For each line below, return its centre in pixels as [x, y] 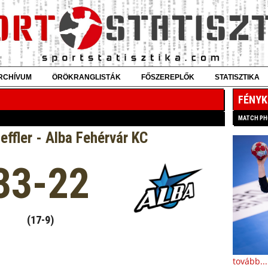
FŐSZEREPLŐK [168, 77]
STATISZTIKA [237, 77]
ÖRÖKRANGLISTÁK [86, 77]
